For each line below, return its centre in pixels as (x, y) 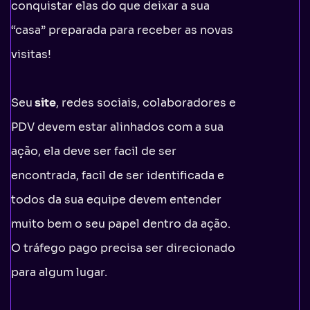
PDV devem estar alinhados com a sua (117, 127)
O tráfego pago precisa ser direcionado (123, 248)
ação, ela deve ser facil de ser (94, 151)
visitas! (31, 54)
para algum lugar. (59, 272)
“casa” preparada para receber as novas (122, 30)
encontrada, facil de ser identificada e (118, 175)
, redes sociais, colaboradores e (146, 102)
